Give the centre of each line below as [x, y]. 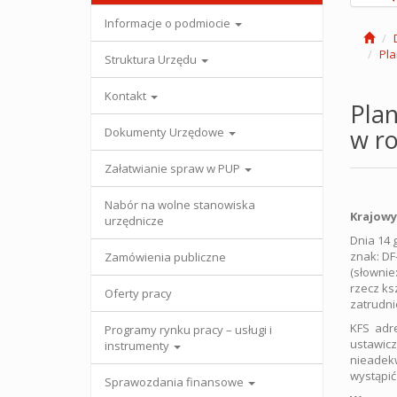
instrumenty [138, 346]
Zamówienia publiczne [165, 257]
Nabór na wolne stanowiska [180, 205]
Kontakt [127, 96]
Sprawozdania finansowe [175, 382]
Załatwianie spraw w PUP [174, 168]
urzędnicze [134, 221]
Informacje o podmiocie [169, 23]
